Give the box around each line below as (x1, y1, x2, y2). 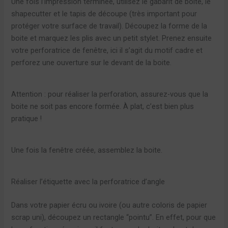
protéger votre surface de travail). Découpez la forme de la (11, 21, 208, 31)
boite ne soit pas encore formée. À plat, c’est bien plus (11, 101, 194, 111)
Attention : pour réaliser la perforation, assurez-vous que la (11, 89, 209, 99)
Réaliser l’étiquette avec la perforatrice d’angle (11, 177, 165, 186)
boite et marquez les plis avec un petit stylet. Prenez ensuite (11, 33, 212, 43)
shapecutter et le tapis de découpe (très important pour (11, 9, 197, 18)
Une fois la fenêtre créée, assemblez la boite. (11, 145, 163, 155)
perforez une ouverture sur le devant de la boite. (11, 58, 172, 67)
